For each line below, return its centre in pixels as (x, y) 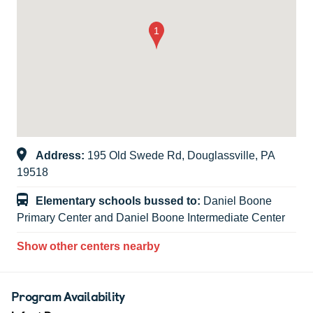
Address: (61, 156)
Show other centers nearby (88, 247)
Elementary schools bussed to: (119, 201)
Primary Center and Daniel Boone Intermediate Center (151, 218)
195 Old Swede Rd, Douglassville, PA (181, 156)
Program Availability (68, 296)
